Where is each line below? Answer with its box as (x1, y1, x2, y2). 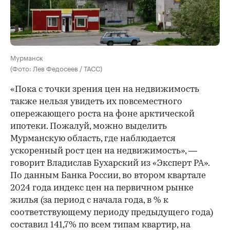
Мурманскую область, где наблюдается (10, 134, 176, 143)
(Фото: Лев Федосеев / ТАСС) (10, 62, 102, 73)
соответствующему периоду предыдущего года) (10, 208, 213, 217)
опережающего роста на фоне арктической (10, 109, 195, 119)
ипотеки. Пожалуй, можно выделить (10, 122, 167, 131)
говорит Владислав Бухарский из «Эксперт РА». (10, 159, 209, 168)
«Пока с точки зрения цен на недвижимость (10, 85, 199, 94)
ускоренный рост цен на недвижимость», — (10, 146, 197, 156)
